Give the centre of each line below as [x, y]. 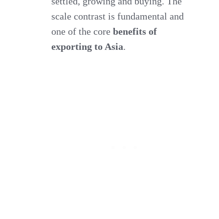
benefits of [135, 31]
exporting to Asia [88, 46]
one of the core [82, 31]
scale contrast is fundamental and [118, 16]
